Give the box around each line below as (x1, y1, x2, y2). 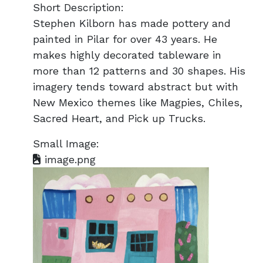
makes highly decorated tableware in (33, 49, 221, 61)
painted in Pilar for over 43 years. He (33, 33, 217, 45)
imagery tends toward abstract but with (33, 80, 238, 93)
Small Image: (33, 137, 99, 150)
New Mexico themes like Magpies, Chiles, (33, 96, 242, 109)
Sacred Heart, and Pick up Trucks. (33, 112, 205, 124)
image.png (41, 153, 96, 166)
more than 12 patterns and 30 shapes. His (33, 65, 245, 77)
